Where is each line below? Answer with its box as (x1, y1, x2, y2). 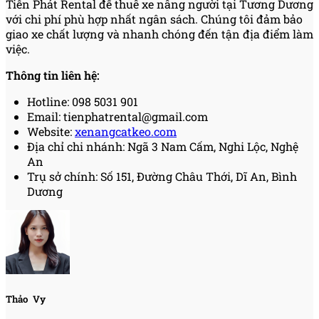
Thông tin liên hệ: (6, 68, 100, 83)
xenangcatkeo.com (75, 124, 177, 140)
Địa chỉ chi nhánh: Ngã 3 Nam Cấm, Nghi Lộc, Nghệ (27, 139, 298, 155)
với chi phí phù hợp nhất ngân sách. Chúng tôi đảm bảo (6, 11, 303, 27)
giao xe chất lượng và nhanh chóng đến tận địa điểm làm (6, 26, 313, 42)
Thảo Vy (6, 293, 46, 306)
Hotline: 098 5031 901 (27, 94, 138, 110)
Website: (27, 124, 75, 140)
